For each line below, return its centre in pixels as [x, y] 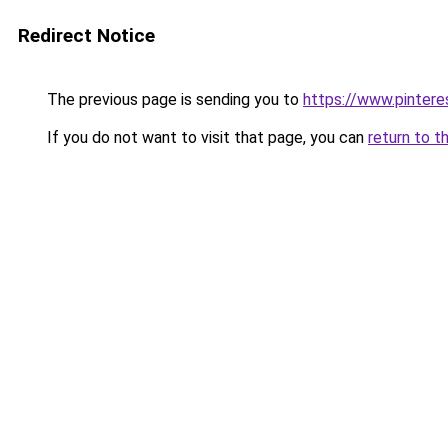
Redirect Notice [86, 35]
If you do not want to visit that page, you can [205, 137]
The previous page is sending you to [173, 99]
